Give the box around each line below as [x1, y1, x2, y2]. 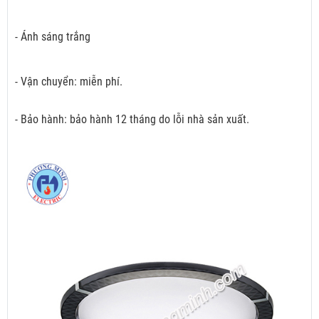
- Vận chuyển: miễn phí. [15, 75, 122, 89]
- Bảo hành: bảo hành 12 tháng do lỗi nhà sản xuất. [15, 113, 249, 127]
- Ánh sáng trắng [15, 30, 90, 44]
